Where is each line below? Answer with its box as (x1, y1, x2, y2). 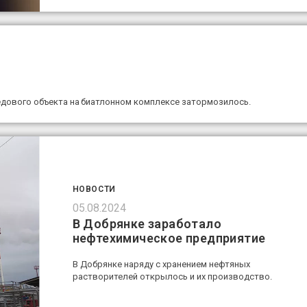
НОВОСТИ (72, 184, 116, 195)
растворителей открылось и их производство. (72, 271, 272, 282)
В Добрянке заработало (72, 217, 221, 232)
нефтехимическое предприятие (72, 231, 266, 246)
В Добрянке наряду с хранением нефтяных (72, 259, 250, 270)
